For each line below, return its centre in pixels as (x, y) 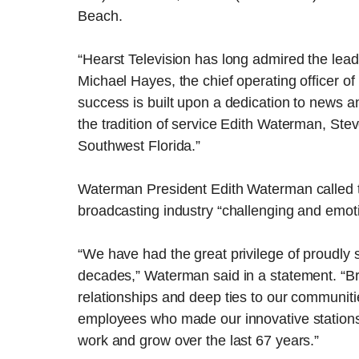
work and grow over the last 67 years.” (199, 341)
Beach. (100, 16)
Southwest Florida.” (139, 146)
